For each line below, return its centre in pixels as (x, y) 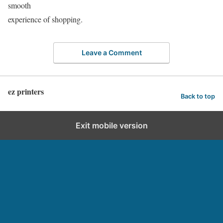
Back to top (198, 97)
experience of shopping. (45, 19)
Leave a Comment (111, 52)
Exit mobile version (111, 125)
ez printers (26, 91)
